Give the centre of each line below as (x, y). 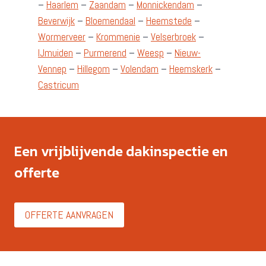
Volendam (140, 69)
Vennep (52, 69)
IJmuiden (56, 53)
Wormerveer (62, 37)
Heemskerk (191, 69)
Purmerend (105, 53)
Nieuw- (188, 53)
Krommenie (118, 37)
